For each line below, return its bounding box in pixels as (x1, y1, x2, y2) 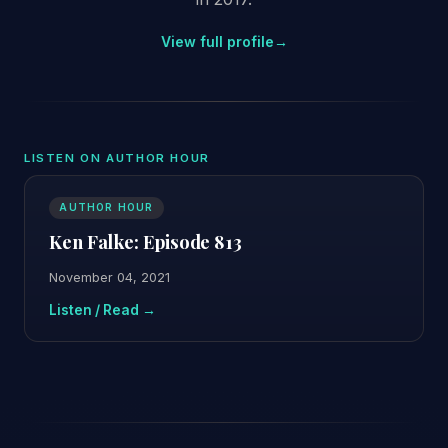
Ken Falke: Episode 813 (49, 229, 242, 255)
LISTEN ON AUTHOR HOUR (24, 151, 210, 166)
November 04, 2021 (49, 269, 170, 285)
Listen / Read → (49, 302, 156, 319)
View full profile (160, 33, 274, 51)
